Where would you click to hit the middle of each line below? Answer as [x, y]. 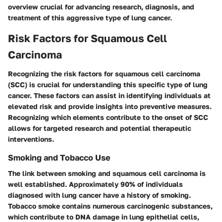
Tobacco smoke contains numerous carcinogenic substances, [110, 206]
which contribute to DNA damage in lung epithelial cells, [104, 217]
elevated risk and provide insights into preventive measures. [110, 106]
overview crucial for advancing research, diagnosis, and [101, 7]
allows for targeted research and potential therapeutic [100, 128]
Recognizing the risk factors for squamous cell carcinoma [104, 73]
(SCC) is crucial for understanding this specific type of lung [108, 84]
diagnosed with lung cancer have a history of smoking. [99, 195]
